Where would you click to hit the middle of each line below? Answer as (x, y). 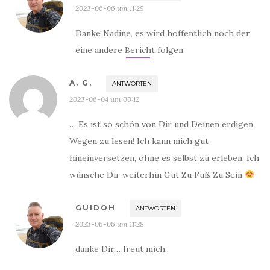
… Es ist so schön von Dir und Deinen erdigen (161, 124)
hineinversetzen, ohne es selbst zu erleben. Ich (164, 158)
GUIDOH (96, 207)
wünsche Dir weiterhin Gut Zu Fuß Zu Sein (157, 174)
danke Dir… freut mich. (121, 249)
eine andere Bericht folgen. (130, 50)
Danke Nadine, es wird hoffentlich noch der (163, 33)
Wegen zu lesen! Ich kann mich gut (139, 141)
